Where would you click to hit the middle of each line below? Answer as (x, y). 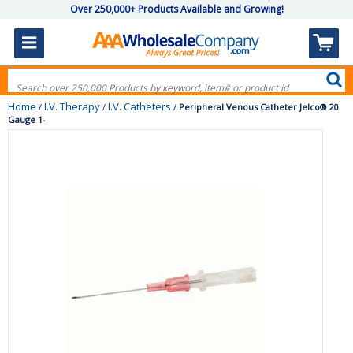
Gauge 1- (27, 119)
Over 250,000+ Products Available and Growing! (176, 9)
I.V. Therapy (72, 106)
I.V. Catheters (139, 106)
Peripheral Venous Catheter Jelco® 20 (259, 107)
